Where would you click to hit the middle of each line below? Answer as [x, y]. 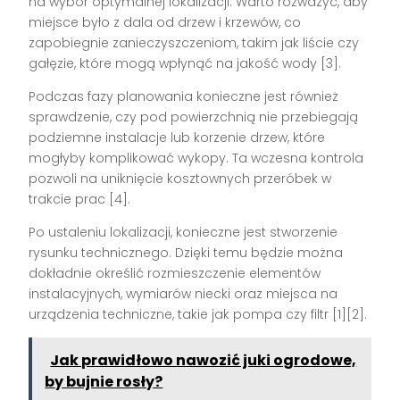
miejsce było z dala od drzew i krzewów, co [165, 23]
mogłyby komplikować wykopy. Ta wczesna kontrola [196, 158]
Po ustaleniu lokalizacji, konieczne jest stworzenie [183, 233]
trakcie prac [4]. [80, 200]
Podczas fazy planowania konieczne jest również [184, 97]
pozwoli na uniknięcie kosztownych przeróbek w [180, 179]
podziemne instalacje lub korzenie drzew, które [177, 138]
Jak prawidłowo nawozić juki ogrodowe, [204, 361]
